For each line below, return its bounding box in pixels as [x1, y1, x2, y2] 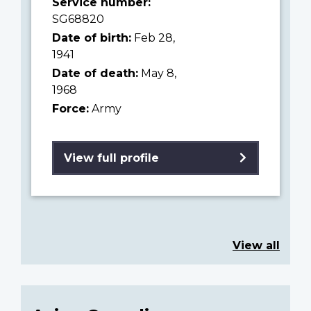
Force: [52, 101, 89, 115]
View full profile [64, 151, 159, 165]
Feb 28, [131, 31, 175, 44]
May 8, [138, 66, 176, 80]
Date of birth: [52, 31, 131, 44]
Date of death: [52, 66, 138, 80]
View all [233, 238, 280, 252]
